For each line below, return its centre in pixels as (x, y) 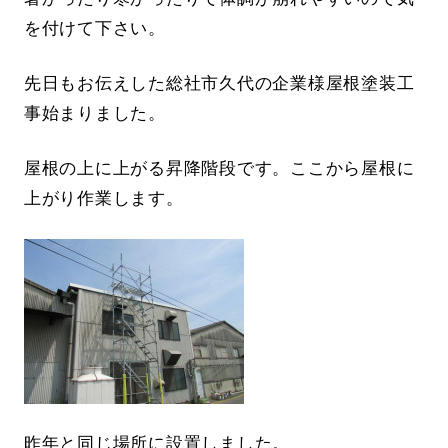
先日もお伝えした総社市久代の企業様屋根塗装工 (219, 84)
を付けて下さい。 (94, 29)
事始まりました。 (94, 114)
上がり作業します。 (103, 199)
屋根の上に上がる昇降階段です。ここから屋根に (219, 169)
